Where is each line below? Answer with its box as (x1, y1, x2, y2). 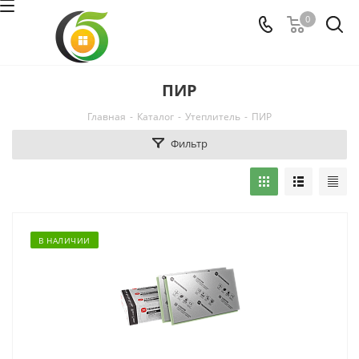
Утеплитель (185, 110, 240, 123)
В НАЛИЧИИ (38, 235, 91, 246)
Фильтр (170, 136, 208, 151)
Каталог (137, 110, 174, 123)
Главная (87, 110, 126, 123)
